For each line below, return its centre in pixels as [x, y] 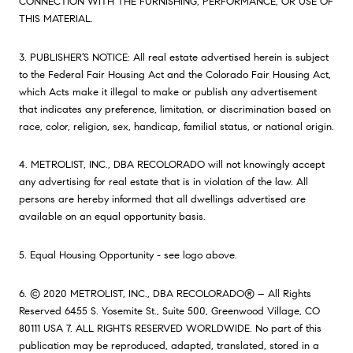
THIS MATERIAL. [56, 19]
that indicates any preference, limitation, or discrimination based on [175, 109]
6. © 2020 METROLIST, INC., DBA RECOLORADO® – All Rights [165, 293]
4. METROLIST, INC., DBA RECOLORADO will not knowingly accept [172, 165]
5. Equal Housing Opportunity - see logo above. [128, 255]
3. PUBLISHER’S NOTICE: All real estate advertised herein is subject [174, 57]
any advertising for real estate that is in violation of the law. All [163, 182]
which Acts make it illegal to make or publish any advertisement [168, 91]
